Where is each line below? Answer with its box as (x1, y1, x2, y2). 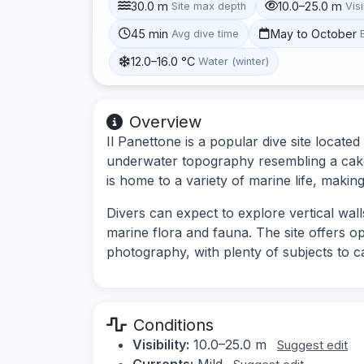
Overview (129, 111, 201, 132)
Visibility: (132, 336, 189, 353)
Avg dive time (171, 27, 240, 40)
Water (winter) (198, 55, 270, 68)
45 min (131, 26, 169, 41)
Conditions (133, 314, 214, 335)
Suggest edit (277, 336, 348, 353)
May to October (271, 26, 357, 41)
